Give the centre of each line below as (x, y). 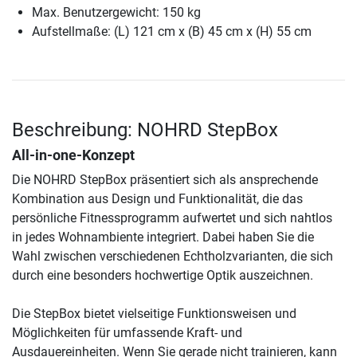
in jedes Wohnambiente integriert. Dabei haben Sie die (163, 237)
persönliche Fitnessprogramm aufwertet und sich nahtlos (172, 218)
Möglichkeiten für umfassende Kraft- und (127, 333)
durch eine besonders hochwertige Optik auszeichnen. (163, 276)
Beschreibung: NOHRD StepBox (145, 130)
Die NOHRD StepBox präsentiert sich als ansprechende (165, 180)
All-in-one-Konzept (73, 156)
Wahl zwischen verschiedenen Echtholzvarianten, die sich (173, 257)
